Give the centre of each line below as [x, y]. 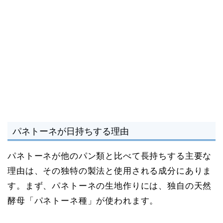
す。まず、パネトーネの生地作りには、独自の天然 [110, 186]
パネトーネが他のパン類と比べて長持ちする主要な [110, 156]
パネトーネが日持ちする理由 [71, 131]
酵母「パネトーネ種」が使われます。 [83, 201]
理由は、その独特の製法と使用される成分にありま [110, 171]
